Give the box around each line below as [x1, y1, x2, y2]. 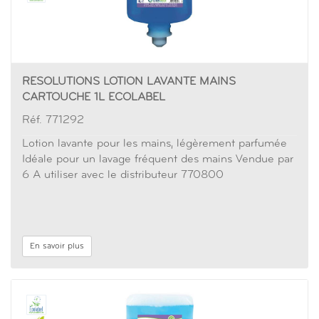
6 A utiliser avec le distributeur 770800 [22, 169, 224, 181]
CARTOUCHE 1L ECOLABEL [22, 92, 165, 103]
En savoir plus [30, 242, 84, 251]
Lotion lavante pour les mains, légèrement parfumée [22, 138, 287, 150]
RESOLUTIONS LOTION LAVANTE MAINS [22, 76, 236, 88]
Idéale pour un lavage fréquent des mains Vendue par [22, 154, 293, 165]
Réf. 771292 [22, 115, 84, 126]
